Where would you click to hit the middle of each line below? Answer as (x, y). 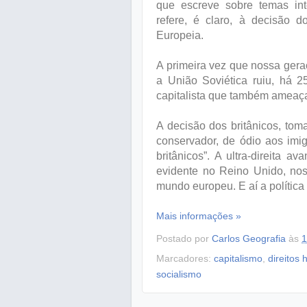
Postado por (184, 238)
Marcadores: (185, 259)
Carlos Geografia (249, 238)
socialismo (179, 274)
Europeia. (180, 35)
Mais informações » (199, 216)
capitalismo (238, 259)
